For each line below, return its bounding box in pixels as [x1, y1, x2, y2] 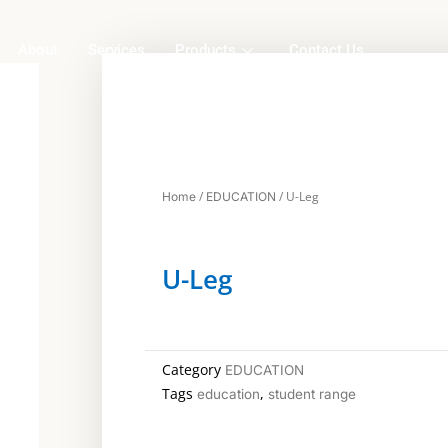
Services [88, 41, 146, 59]
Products [175, 41, 237, 59]
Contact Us [289, 41, 365, 59]
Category [162, 360, 221, 379]
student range [268, 385, 356, 402]
